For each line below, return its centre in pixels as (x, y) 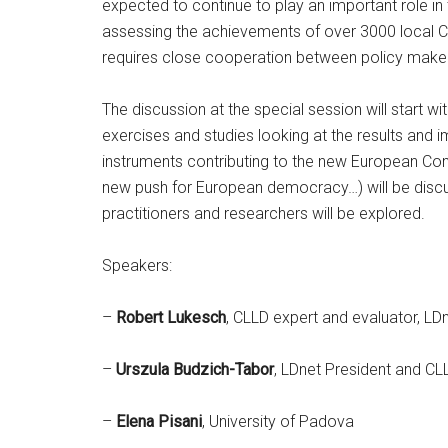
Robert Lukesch (171, 317)
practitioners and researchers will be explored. (263, 213)
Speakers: (137, 265)
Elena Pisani (159, 421)
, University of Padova (278, 421)
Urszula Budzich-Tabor (195, 369)
